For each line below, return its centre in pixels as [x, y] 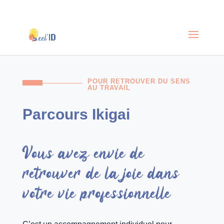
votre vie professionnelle [96, 192]
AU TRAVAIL [109, 88]
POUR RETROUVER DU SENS [139, 81]
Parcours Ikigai [76, 114]
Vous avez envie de [83, 152]
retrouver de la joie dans [100, 172]
